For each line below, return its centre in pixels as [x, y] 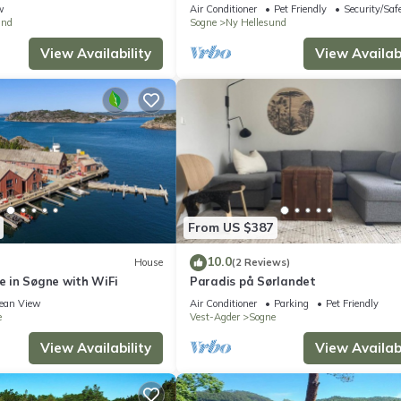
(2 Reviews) [261, 263]
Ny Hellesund [256, 23]
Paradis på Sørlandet [253, 281]
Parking [291, 303]
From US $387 [230, 228]
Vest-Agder [215, 316]
